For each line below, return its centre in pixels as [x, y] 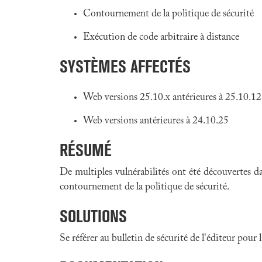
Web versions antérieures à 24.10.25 [156, 121]
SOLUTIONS [93, 216]
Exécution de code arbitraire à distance [161, 37]
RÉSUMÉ [86, 150]
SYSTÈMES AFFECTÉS [125, 66]
